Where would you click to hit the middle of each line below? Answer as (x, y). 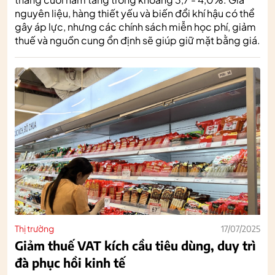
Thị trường (34, 228)
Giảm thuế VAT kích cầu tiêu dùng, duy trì (135, 245)
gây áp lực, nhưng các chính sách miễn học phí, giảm (135, 26)
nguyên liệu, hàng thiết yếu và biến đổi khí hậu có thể (135, 13)
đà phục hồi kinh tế (70, 262)
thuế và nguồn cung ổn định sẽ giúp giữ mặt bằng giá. (137, 40)
